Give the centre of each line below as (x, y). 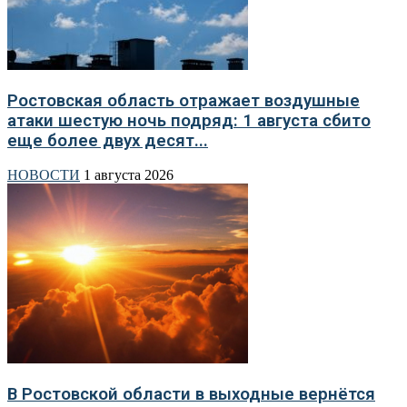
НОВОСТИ (44, 175)
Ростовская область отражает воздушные (184, 100)
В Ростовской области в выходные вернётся (191, 394)
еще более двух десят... (108, 140)
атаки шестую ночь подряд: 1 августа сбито (189, 120)
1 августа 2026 (129, 175)
